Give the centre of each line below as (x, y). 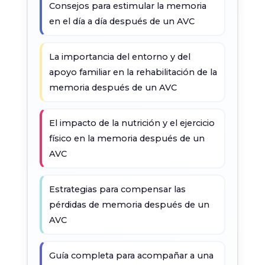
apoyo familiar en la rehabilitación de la (133, 72)
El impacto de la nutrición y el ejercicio (132, 123)
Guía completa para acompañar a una (131, 256)
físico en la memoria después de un (127, 138)
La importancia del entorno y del (119, 57)
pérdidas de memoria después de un (129, 205)
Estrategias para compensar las (117, 189)
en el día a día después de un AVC (122, 21)
